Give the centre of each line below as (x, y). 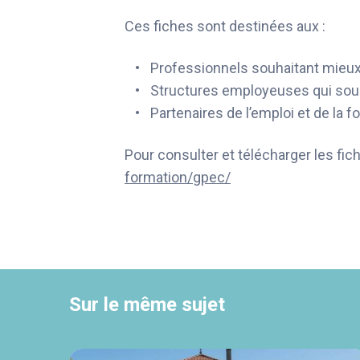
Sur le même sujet (147, 305)
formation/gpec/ (178, 178)
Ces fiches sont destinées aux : (225, 27)
